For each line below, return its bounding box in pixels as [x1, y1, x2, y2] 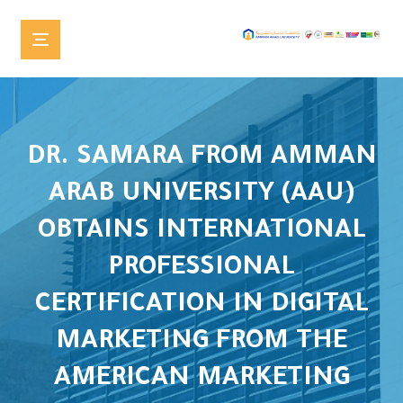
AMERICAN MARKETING [53, 365, 350, 394]
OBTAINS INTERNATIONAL [37, 218, 366, 246]
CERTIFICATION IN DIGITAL [34, 291, 369, 320]
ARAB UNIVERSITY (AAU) [49, 181, 354, 210]
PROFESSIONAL [108, 255, 295, 283]
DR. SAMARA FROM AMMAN [26, 144, 377, 173]
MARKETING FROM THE [56, 328, 347, 357]
